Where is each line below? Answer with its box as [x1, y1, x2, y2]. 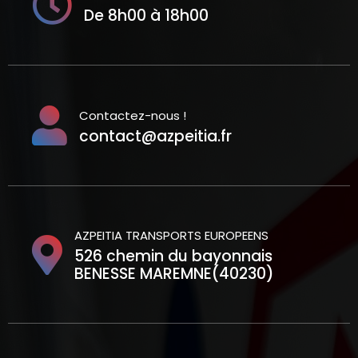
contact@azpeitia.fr [79, 125, 232, 147]
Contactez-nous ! [79, 106, 186, 124]
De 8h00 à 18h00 [84, 4, 209, 26]
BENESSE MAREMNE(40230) [74, 263, 274, 284]
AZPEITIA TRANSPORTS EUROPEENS [74, 227, 268, 244]
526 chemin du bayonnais [74, 245, 272, 267]
